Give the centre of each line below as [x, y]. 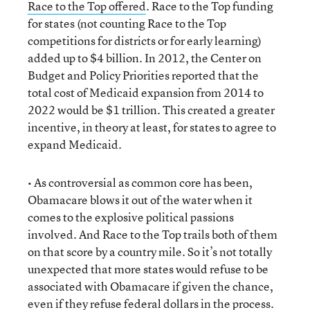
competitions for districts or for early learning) [145, 40]
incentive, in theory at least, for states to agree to [152, 127]
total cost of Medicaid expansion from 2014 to [146, 92]
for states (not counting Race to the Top [127, 23]
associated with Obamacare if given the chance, [151, 286]
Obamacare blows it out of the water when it [140, 200]
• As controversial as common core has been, [140, 182]
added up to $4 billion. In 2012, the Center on [145, 58]
